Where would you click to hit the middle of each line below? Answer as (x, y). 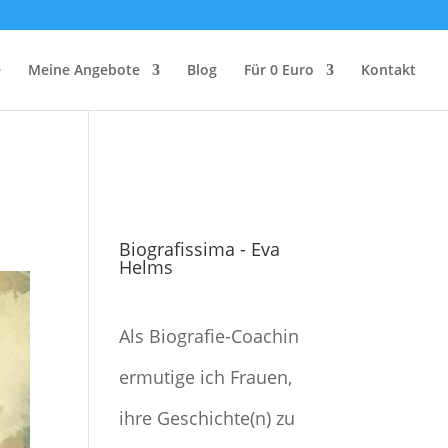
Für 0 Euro (279, 69)
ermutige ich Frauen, (206, 377)
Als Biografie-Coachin (209, 336)
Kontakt (388, 69)
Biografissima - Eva (200, 249)
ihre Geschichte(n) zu (207, 418)
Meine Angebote (84, 69)
